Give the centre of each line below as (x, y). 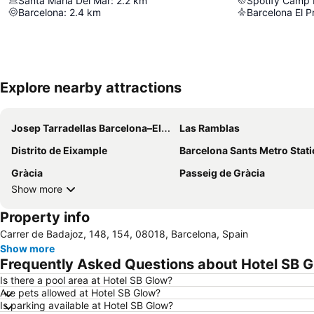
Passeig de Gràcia (222, 172)
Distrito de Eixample (59, 150)
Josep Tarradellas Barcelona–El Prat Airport (86, 128)
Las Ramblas (210, 128)
